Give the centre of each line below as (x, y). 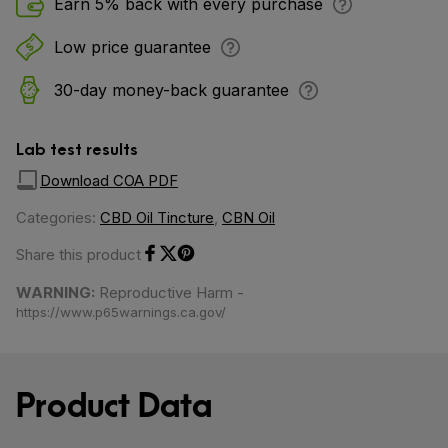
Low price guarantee (132, 47)
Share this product (78, 254)
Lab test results (77, 147)
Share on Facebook (211, 272)
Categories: (58, 217)
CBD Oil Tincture (157, 217)
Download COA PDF (109, 180)
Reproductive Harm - (169, 292)
